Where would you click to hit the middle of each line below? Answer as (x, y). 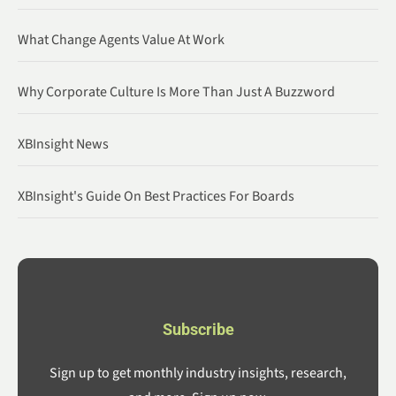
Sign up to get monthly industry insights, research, (198, 373)
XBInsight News (63, 144)
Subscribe (198, 329)
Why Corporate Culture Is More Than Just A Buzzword (176, 91)
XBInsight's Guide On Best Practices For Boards (156, 196)
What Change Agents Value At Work (121, 39)
